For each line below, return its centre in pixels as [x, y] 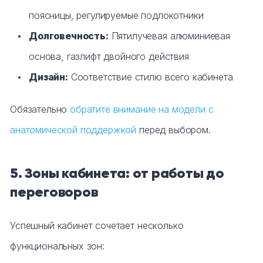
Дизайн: [48, 77]
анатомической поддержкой [73, 130]
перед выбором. [173, 130]
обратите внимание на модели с [142, 109]
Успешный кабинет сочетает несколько [97, 226]
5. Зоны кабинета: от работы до [117, 173]
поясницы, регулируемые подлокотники [116, 16]
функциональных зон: [57, 246]
